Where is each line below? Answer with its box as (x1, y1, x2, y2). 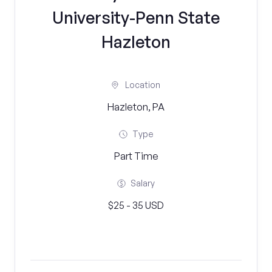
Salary (131, 178, 155, 188)
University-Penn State (52, 7, 220, 27)
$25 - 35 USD (108, 199, 164, 211)
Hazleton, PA (107, 101, 165, 113)
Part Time (114, 150, 158, 162)
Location (125, 80, 160, 90)
